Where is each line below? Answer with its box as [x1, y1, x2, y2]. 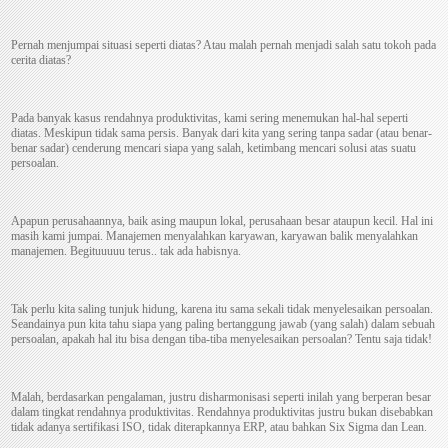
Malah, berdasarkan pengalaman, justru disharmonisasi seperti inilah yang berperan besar [11, 390, 432, 405]
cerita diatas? [11, 53, 72, 68]
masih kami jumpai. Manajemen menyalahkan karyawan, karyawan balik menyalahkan [11, 229, 419, 244]
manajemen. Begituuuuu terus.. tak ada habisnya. [11, 244, 242, 259]
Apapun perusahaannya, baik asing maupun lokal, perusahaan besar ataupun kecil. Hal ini [11, 214, 434, 229]
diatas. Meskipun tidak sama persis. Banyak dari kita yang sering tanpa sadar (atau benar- [11, 126, 433, 141]
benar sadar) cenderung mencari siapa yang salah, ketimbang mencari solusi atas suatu [11, 141, 417, 156]
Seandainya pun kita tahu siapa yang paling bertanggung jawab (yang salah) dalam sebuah [11, 317, 436, 332]
